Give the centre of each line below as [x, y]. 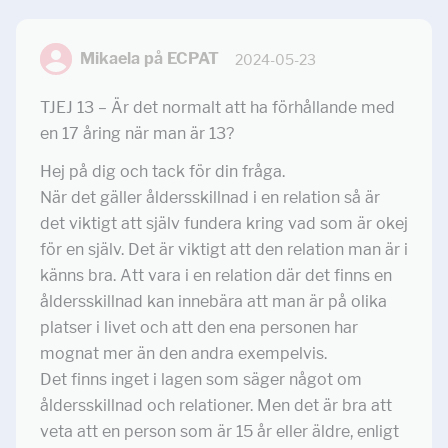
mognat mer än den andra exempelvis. [183, 353]
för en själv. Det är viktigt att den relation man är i [224, 249]
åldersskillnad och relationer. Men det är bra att [216, 405]
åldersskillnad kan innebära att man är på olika [213, 301]
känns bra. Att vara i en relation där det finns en [216, 275]
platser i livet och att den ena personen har [199, 327]
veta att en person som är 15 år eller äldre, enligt [219, 431]
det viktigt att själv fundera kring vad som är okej [224, 223]
